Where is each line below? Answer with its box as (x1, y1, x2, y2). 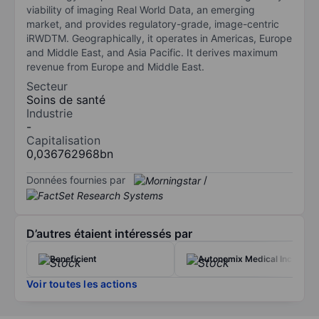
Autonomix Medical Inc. (198, 253, 294, 265)
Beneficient (50, 253, 97, 265)
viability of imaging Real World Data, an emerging (26, 3, 255, 16)
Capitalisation (26, 132, 100, 147)
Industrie (26, 105, 73, 120)
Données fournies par (26, 173, 125, 186)
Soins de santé (26, 92, 105, 107)
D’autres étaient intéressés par (26, 226, 192, 241)
